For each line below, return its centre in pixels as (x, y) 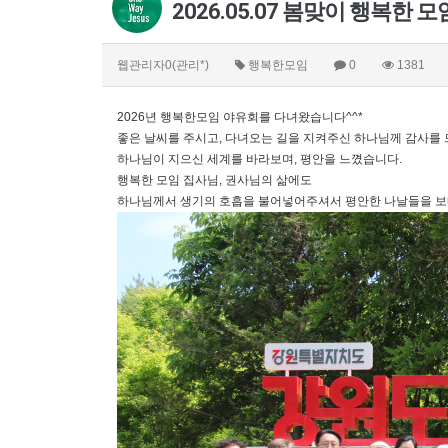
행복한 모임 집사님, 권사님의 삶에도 (214, 179)
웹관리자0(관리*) (163, 64)
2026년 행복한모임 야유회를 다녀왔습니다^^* (240, 116)
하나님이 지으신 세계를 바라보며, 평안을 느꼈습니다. (259, 158)
